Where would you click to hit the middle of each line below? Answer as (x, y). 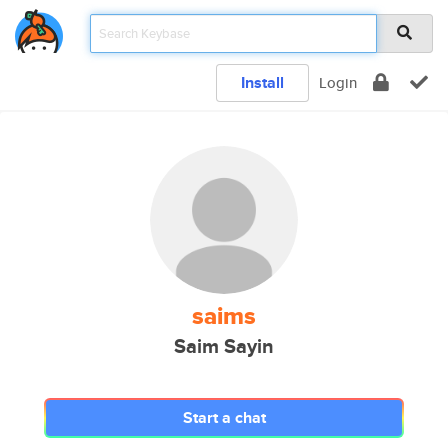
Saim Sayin (224, 346)
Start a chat (224, 417)
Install (262, 82)
